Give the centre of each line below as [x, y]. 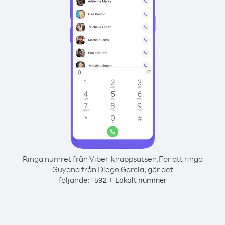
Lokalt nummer [141, 180]
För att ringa [181, 159]
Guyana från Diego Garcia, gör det [113, 169]
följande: [74, 180]
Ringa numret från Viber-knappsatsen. [90, 159]
